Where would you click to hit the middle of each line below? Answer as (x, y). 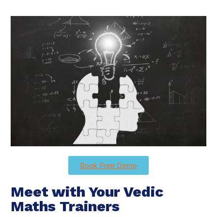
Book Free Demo (108, 166)
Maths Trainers (65, 206)
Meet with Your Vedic (87, 192)
